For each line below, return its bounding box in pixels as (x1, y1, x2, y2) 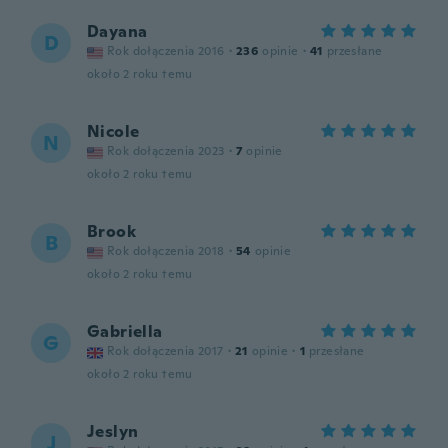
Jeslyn (87, 421, 139, 442)
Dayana (87, 21, 148, 42)
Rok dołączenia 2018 (107, 243, 225, 259)
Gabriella (87, 321, 163, 342)
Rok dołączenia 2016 (107, 43, 225, 59)
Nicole (87, 121, 140, 142)
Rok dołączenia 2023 (107, 143, 225, 159)
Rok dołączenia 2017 (107, 343, 224, 359)
